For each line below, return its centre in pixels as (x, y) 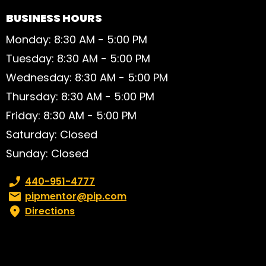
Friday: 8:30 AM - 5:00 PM (71, 116)
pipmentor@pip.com (76, 197)
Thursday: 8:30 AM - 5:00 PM (80, 97)
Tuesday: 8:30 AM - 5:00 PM (78, 59)
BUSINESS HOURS (54, 18)
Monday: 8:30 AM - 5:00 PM (77, 40)
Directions (50, 211)
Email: (19, 197)
